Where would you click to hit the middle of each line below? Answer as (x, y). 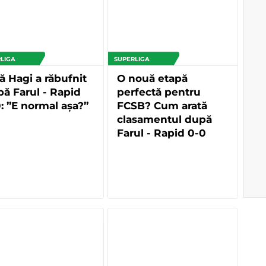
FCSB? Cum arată (162, 106)
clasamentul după (164, 120)
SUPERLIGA (132, 59)
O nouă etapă (152, 79)
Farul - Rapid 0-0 (161, 133)
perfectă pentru (159, 92)
